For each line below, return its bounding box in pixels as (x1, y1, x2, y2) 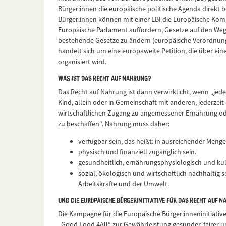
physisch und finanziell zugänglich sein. (78, 147, 196, 157)
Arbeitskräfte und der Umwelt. (78, 179, 169, 189)
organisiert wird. (58, 57, 106, 67)
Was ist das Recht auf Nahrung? (58, 74, 151, 82)
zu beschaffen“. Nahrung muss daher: (58, 119, 169, 129)
